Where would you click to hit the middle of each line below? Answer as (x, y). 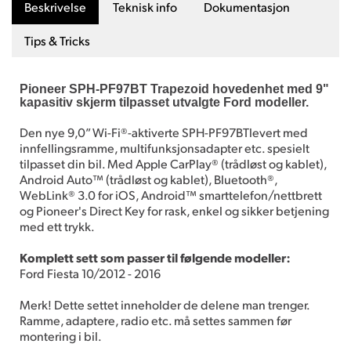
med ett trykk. (59, 226)
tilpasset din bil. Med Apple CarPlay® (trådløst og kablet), (173, 163)
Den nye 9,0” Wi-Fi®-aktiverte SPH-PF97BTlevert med (164, 132)
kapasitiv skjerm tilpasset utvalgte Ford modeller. (166, 102)
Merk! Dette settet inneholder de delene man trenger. (165, 304)
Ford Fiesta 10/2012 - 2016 (90, 273)
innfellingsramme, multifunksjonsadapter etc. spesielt (165, 147)
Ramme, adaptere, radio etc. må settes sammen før (156, 320)
